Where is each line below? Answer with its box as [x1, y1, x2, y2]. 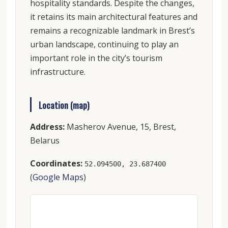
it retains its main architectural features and [30, 11, 197, 23]
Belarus [30, 134, 60, 146]
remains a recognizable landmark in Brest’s [30, 25, 195, 37]
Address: [30, 121, 65, 132]
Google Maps [32, 171, 83, 183]
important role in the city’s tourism [30, 52, 162, 64]
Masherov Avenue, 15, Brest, [64, 121, 176, 132]
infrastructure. [30, 66, 85, 78]
